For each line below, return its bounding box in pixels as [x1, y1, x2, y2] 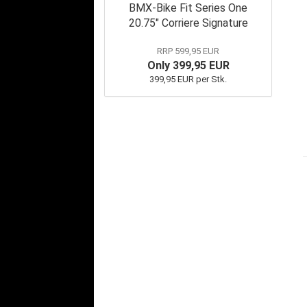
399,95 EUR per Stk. [149, 74, 227, 84]
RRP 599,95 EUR [157, 46, 219, 56]
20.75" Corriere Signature [128, 16, 248, 29]
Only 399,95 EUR [147, 59, 230, 72]
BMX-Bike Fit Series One [129, 1, 247, 14]
